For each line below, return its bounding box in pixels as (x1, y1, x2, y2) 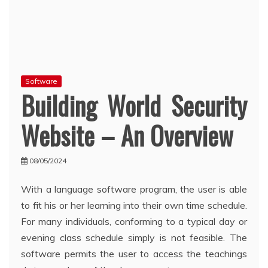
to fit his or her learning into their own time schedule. (21, 199, 247, 212)
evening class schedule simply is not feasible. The (21, 232, 247, 244)
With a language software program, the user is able (21, 183, 247, 196)
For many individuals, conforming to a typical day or (21, 215, 247, 228)
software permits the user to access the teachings (21, 248, 247, 260)
